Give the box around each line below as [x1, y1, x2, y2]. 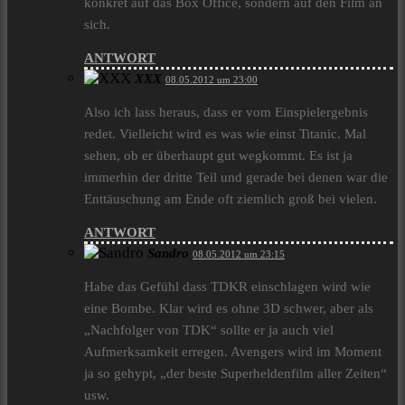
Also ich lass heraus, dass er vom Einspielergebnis [84, 105, 368, 120]
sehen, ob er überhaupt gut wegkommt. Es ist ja [84, 148, 353, 164]
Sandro [147, 246, 189, 261]
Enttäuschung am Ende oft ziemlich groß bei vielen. [84, 192, 377, 207]
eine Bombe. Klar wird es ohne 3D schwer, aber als [84, 301, 373, 316]
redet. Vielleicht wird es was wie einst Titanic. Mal [84, 127, 366, 142]
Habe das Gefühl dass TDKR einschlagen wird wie [84, 279, 371, 295]
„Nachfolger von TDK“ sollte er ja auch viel [84, 323, 334, 338]
